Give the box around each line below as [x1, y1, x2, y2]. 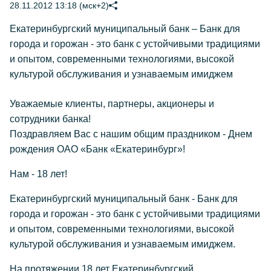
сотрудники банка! [10, 114, 91, 124]
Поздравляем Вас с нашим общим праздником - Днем [10, 129, 252, 139]
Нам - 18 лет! [10, 169, 67, 179]
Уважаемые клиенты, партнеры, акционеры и [10, 99, 214, 109]
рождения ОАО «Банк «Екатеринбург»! [10, 144, 185, 154]
